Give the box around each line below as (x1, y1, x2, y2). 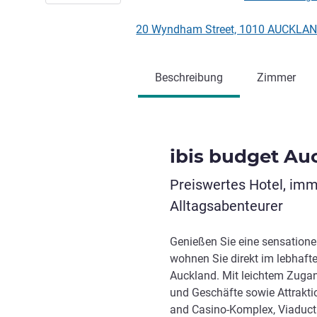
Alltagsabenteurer (170, 197, 283, 214)
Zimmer (257, 71, 296, 84)
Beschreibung (155, 71, 223, 84)
